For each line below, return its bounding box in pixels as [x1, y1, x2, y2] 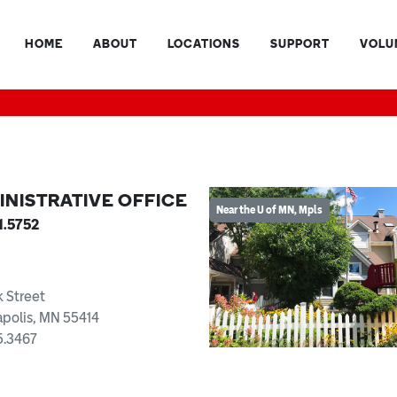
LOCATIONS [167, 37, 240, 51]
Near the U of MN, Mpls [216, 204, 323, 216]
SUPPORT [270, 37, 330, 51]
